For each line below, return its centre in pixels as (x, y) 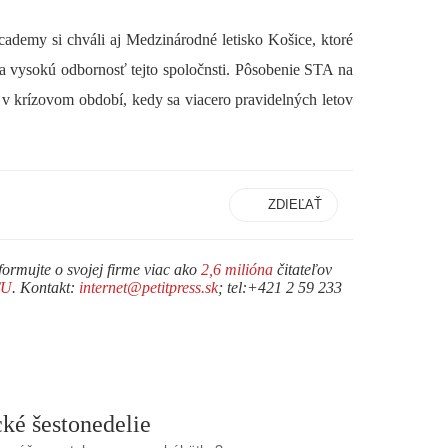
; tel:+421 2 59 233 (280, 287)
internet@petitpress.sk (148, 287)
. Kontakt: (45, 287)
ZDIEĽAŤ (295, 204)
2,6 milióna (237, 269)
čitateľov (302, 269)
